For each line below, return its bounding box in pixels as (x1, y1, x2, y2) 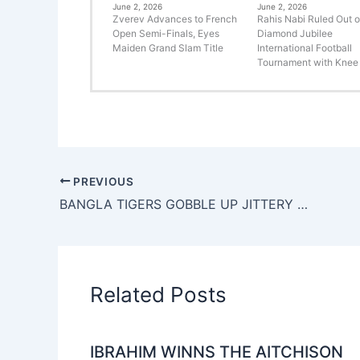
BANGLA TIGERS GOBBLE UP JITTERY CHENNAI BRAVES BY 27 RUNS (297, 196, 308, 213)
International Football (256, 41, 352, 54)
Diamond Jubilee (256, 27, 333, 39)
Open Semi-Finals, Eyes (112, 27, 219, 39)
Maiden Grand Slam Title (112, 41, 223, 54)
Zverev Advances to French (112, 12, 237, 25)
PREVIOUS (70, 174, 134, 188)
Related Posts (90, 282, 227, 308)
